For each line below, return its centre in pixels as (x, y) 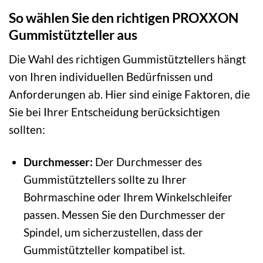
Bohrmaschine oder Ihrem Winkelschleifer (128, 197)
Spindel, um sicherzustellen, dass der (113, 232)
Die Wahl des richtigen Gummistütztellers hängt (127, 59)
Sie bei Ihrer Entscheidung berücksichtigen (114, 112)
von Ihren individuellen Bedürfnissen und (111, 76)
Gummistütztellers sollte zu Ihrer (105, 179)
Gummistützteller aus (73, 35)
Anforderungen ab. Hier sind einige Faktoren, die (129, 94)
